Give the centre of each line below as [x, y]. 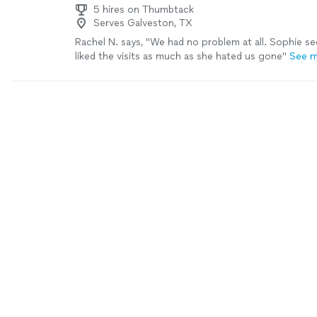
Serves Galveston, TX [143, 23]
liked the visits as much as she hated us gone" [181, 56]
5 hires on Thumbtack [144, 10]
